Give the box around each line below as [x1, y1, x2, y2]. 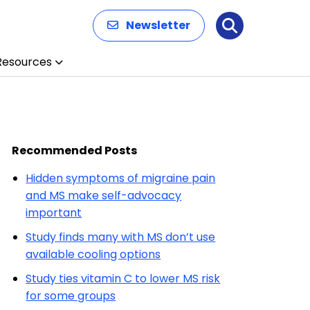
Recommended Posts [12, 143, 138, 158]
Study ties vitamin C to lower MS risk [26, 271, 221, 286]
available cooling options [26, 246, 161, 262]
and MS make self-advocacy [26, 188, 182, 203]
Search [230, 22, 284, 44]
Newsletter [126, 17, 190, 33]
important [26, 205, 82, 221]
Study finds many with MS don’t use [26, 229, 216, 245]
